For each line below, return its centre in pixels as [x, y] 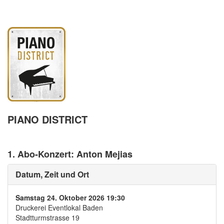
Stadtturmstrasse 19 [47, 217]
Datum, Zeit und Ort [52, 174]
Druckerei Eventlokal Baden [59, 207]
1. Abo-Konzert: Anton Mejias [70, 154]
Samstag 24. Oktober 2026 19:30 [70, 197]
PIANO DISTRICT [47, 119]
